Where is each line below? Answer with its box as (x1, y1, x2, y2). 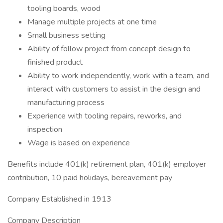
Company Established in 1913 (7, 194, 111, 205)
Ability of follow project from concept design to (27, 43, 191, 54)
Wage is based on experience (27, 137, 130, 148)
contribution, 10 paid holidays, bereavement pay (7, 172, 172, 183)
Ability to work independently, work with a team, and (27, 70, 209, 81)
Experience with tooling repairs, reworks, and (27, 111, 182, 121)
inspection (27, 124, 62, 135)
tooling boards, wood (27, 3, 101, 14)
